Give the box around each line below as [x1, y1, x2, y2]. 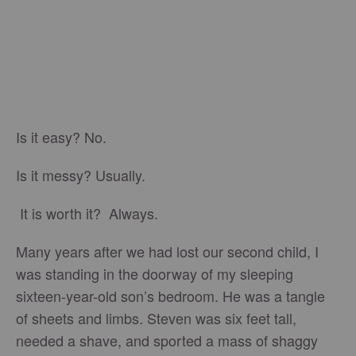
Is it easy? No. [16, 126, 110, 147]
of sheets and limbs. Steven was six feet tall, [16, 308, 296, 328]
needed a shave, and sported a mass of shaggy [16, 330, 318, 350]
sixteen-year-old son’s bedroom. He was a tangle [16, 285, 325, 306]
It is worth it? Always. [16, 203, 158, 223]
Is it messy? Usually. [16, 164, 145, 185]
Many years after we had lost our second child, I [16, 241, 319, 261]
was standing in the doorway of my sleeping [16, 263, 293, 284]
